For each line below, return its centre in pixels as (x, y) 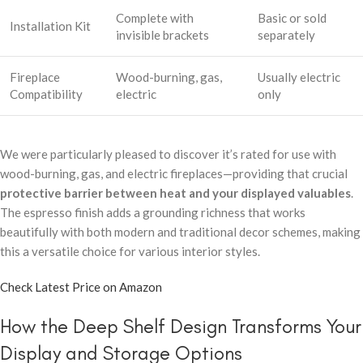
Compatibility (46, 94)
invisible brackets (162, 34)
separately (286, 34)
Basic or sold (292, 17)
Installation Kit (50, 26)
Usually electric (299, 77)
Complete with (155, 17)
